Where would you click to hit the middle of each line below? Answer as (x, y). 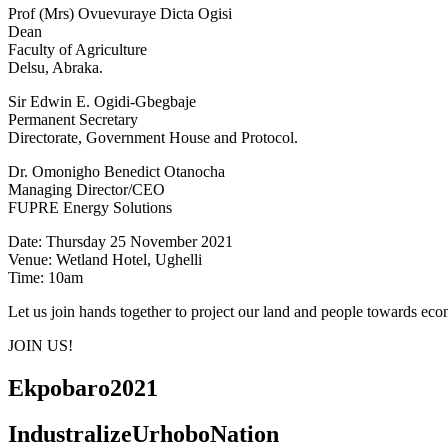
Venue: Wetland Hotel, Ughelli (105, 259)
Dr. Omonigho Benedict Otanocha (116, 171)
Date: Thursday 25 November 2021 (120, 241)
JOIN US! (40, 345)
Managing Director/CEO (86, 189)
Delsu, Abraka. (55, 67)
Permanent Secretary (73, 119)
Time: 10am (45, 277)
